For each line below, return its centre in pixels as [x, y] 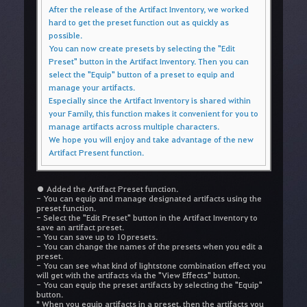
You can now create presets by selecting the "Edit [142, 48]
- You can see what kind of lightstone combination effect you [151, 265]
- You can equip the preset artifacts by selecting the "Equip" [149, 284]
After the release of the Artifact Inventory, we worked [148, 9]
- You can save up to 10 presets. [97, 236]
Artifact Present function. [96, 152]
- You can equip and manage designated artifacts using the [149, 198]
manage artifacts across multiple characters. [134, 126]
